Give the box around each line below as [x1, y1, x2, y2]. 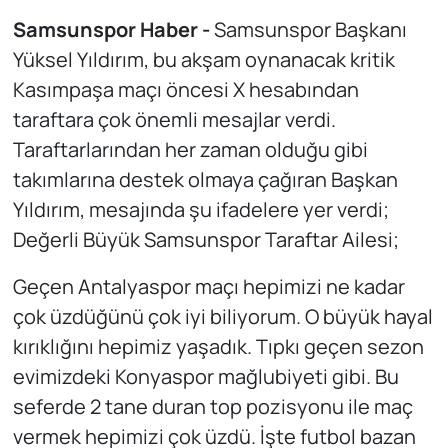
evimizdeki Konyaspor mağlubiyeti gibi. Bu [12, 362, 399, 390]
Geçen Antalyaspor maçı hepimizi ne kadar [12, 272, 405, 300]
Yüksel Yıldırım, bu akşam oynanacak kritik [12, 45, 395, 73]
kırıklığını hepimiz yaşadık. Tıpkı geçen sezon [12, 332, 424, 360]
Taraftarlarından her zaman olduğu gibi [12, 135, 368, 163]
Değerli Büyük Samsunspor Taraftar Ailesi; [12, 225, 399, 253]
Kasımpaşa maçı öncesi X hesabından [12, 75, 359, 103]
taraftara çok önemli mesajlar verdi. [12, 105, 336, 133]
